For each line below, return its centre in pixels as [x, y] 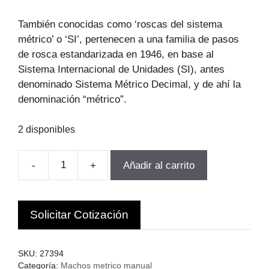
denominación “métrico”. [72, 100]
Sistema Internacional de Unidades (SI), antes [121, 70]
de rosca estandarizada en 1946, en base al [116, 55]
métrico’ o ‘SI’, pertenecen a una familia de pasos [128, 40]
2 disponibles [47, 129]
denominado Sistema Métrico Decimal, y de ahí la [129, 85]
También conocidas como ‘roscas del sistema [120, 25]
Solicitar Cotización [79, 215]
